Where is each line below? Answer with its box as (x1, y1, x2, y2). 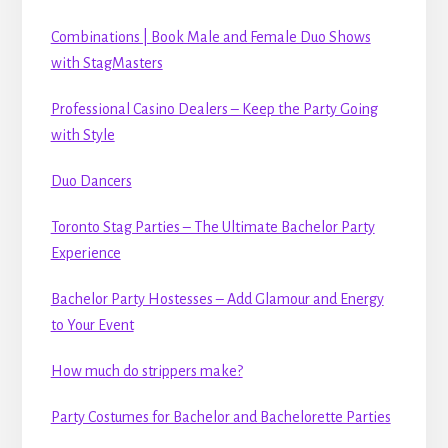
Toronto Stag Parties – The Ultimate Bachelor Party (50, 218, 375, 235)
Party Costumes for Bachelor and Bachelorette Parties (50, 408, 391, 425)
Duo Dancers (50, 172, 132, 189)
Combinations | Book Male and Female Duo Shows (50, 28, 371, 45)
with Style (50, 126, 115, 143)
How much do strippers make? (50, 362, 243, 379)
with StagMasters (50, 54, 163, 71)
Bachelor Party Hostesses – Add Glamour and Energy (50, 290, 384, 307)
